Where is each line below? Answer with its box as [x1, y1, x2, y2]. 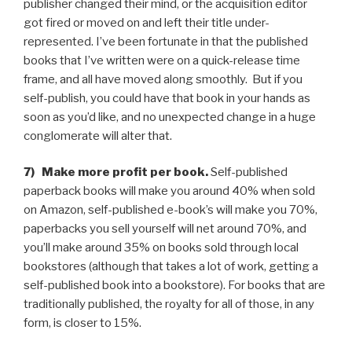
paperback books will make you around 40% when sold [24, 184, 315, 199]
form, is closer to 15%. [24, 316, 141, 331]
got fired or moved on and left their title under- [24, 15, 269, 30]
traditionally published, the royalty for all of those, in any [24, 297, 314, 312]
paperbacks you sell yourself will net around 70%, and [24, 222, 306, 236]
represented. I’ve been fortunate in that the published [24, 34, 308, 49]
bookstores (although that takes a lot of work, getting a [24, 259, 318, 274]
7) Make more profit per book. [24, 165, 208, 180]
